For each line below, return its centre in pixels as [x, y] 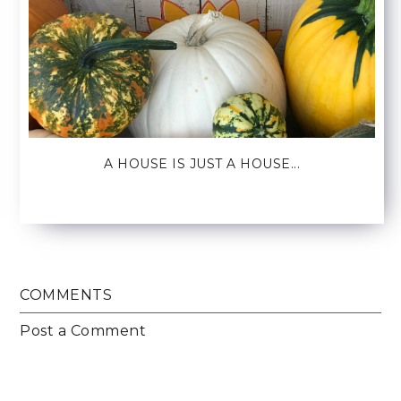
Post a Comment [83, 330]
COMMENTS [66, 294]
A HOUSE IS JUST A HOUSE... [202, 163]
